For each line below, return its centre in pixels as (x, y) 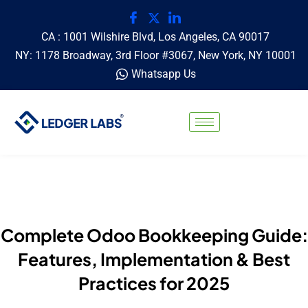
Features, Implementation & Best (154, 259)
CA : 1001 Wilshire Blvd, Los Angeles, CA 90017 (155, 37)
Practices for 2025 (154, 283)
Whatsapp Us (163, 74)
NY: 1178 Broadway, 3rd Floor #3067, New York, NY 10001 (155, 55)
